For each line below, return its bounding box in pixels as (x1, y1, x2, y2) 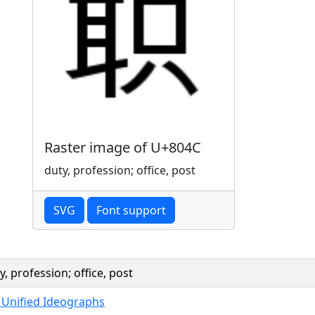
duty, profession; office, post (44, 162, 195, 178)
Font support (96, 202, 166, 218)
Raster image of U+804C (44, 137, 201, 157)
